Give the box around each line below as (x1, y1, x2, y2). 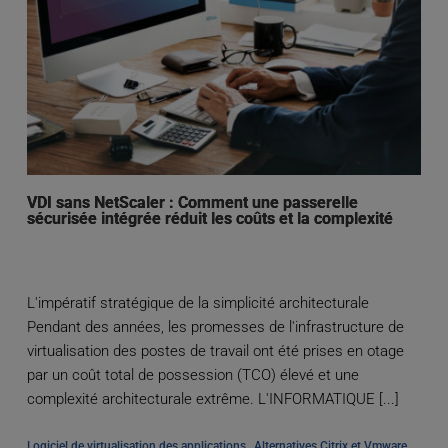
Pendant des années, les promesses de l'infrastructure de (26, 318, 404, 337)
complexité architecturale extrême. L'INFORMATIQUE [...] (26, 390, 399, 409)
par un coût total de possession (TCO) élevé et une (26, 366, 359, 385)
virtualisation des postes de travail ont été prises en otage (26, 342, 404, 361)
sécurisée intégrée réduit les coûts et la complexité (26, 209, 393, 229)
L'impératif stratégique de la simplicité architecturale (26, 294, 369, 313)
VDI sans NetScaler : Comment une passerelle (26, 193, 358, 213)
